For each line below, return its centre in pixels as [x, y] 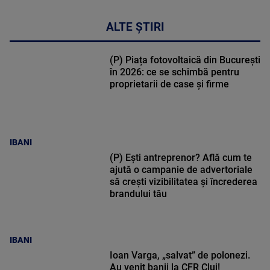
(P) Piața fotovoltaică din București [185, 60]
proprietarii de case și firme [169, 84]
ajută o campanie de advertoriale [181, 170]
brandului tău [138, 194]
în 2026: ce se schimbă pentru [174, 72]
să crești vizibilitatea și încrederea [183, 182]
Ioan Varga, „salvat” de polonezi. [180, 256]
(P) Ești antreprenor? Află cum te [181, 158]
